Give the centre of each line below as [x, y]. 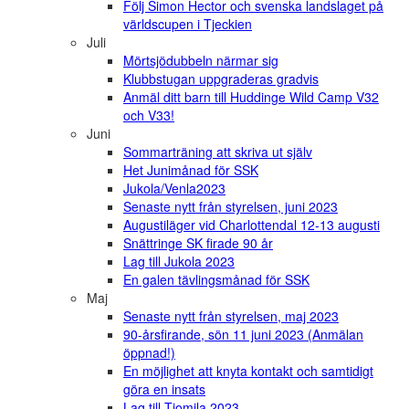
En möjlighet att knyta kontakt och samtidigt [248, 371]
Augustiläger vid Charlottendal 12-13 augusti [252, 225]
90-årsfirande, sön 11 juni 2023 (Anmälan [243, 335]
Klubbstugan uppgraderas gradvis [221, 79]
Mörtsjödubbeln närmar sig [201, 61]
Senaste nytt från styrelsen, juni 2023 [231, 207]
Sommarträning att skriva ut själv [218, 152]
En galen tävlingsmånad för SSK [216, 280]
